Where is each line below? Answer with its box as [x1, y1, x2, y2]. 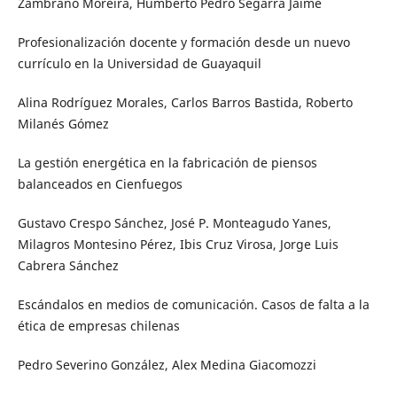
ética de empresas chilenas [17, 316, 180, 334]
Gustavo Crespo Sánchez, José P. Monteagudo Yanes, [17, 214, 331, 231]
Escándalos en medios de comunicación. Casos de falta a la [17, 295, 370, 313]
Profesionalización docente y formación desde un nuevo [17, 33, 350, 51]
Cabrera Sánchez [17, 256, 119, 274]
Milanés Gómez [17, 114, 109, 132]
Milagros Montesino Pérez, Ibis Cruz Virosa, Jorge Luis [17, 235, 339, 253]
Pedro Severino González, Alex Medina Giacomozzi [17, 356, 316, 373]
